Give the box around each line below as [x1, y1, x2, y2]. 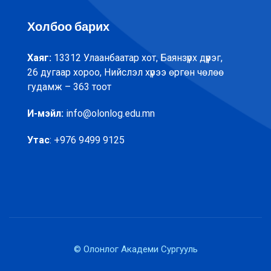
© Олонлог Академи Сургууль [73, 244, 198, 255]
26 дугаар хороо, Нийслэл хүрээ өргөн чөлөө [27, 67, 224, 79]
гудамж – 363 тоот [27, 81, 111, 93]
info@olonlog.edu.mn [66, 108, 155, 120]
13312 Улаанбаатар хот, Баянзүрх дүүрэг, [51, 52, 223, 64]
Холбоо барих [27, 19, 109, 35]
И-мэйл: [27, 108, 66, 120]
